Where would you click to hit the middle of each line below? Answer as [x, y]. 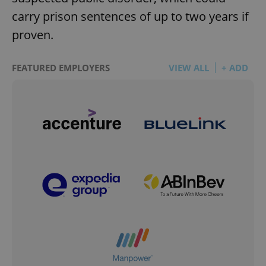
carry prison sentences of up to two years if [130, 16]
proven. [33, 34]
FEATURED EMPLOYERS [61, 67]
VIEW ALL [189, 67]
